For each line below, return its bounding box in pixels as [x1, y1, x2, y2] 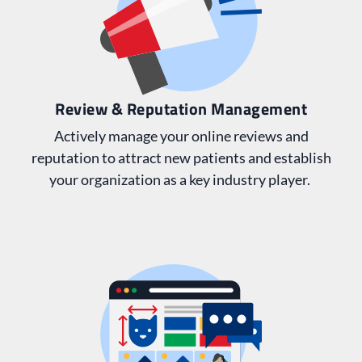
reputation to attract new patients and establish [31, 148, 331, 166]
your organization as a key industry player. [49, 170, 313, 188]
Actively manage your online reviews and [53, 126, 309, 145]
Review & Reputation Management [55, 95, 307, 121]
